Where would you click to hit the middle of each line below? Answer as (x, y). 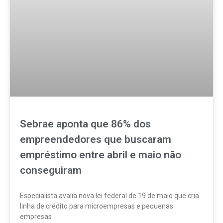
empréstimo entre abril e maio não (101, 155)
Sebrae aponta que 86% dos (85, 124)
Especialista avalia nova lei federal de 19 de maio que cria (110, 195)
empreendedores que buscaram (96, 139)
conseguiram (51, 170)
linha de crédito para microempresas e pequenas (97, 206)
